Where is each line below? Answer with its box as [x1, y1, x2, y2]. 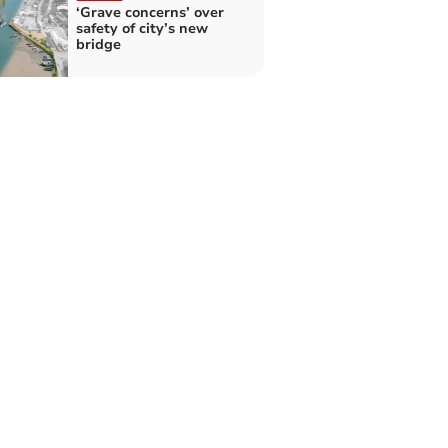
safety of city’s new [75, 19, 208, 39]
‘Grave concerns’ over [75, 3, 224, 23]
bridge [75, 35, 121, 55]
